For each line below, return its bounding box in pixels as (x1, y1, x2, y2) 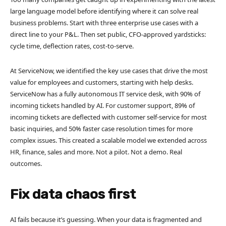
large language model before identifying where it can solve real (10, 6, 198, 16)
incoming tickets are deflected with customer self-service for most (10, 112, 207, 122)
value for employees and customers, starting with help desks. (10, 77, 193, 87)
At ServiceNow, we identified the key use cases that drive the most (10, 66, 208, 75)
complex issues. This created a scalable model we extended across (10, 135, 207, 145)
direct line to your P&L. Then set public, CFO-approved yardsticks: (10, 29, 206, 39)
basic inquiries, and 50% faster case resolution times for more (10, 124, 193, 133)
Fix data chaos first (10, 186, 136, 202)
